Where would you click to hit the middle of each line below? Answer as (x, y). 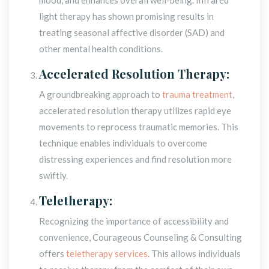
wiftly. (53, 175)
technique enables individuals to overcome (123, 143)
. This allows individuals (194, 253)
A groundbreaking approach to (101, 94)
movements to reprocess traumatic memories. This (139, 126)
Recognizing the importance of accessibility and (134, 221)
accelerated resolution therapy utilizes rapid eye (135, 110)
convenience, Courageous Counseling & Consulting (141, 237)
